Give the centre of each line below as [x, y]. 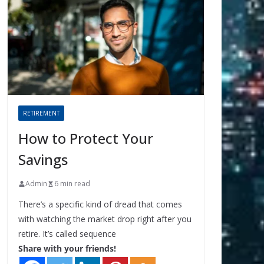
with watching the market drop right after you [105, 219]
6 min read [72, 184]
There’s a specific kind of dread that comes [100, 204]
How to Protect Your [86, 138]
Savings [43, 160]
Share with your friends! [67, 249]
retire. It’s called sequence [67, 234]
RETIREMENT [41, 113]
